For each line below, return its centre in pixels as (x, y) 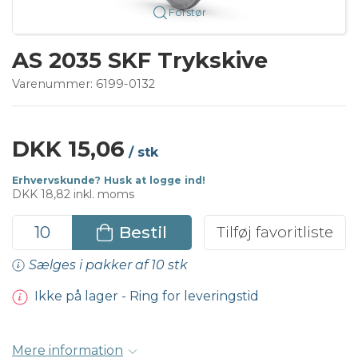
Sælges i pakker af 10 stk (108, 265)
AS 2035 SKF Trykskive (140, 60)
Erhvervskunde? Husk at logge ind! (109, 180)
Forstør (187, 12)
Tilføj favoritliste (275, 232)
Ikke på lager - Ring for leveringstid (146, 296)
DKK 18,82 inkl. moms (73, 194)
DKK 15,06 (68, 149)
